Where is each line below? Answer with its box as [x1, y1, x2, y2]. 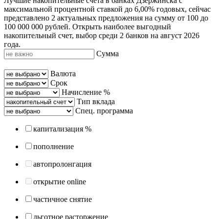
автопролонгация [33, 159, 91, 168]
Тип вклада [77, 97, 115, 106]
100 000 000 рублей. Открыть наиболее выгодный [4, 22, 171, 31]
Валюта [50, 69, 76, 78]
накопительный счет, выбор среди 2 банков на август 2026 [4, 31, 199, 40]
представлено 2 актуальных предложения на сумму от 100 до [4, 13, 208, 22]
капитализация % [33, 124, 91, 133]
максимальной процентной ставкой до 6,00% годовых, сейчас [4, 4, 211, 13]
